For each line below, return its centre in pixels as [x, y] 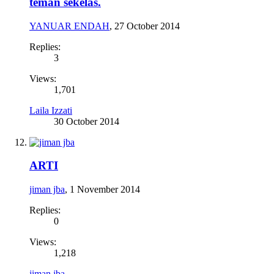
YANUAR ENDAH [69, 26]
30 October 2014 [87, 121]
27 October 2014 [147, 26]
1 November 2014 [105, 190]
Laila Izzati [51, 110]
